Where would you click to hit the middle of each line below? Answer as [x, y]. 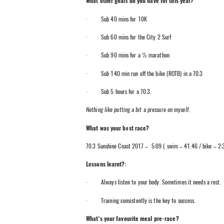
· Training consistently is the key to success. [141, 200]
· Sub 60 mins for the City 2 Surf [129, 37]
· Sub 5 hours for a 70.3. [119, 91]
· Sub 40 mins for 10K [116, 19]
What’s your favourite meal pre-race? [133, 219]
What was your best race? [118, 128]
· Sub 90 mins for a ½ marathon [128, 55]
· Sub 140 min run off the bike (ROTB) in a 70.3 [144, 73]
